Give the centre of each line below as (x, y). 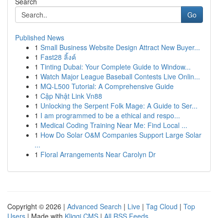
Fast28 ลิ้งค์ (58, 57)
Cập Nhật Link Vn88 (71, 96)
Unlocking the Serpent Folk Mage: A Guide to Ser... (119, 106)
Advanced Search (94, 206)
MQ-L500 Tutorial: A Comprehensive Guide (107, 86)
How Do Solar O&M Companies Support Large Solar (121, 135)
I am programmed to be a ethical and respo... (110, 115)
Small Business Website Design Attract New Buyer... (120, 47)
